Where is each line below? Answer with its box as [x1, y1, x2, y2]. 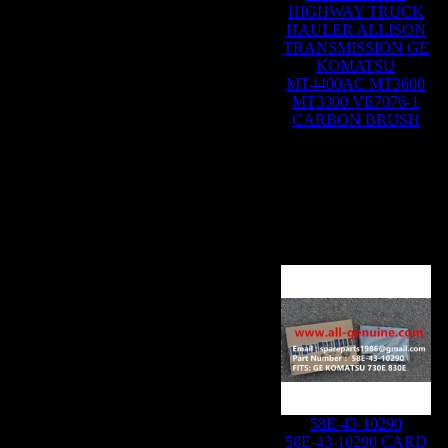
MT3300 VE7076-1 [292, 93, 419, 110]
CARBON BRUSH [291, 111, 420, 128]
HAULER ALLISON [285, 21, 426, 38]
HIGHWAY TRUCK [287, 3, 424, 20]
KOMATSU [316, 57, 395, 74]
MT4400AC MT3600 [286, 75, 425, 92]
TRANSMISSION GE [282, 39, 429, 56]
